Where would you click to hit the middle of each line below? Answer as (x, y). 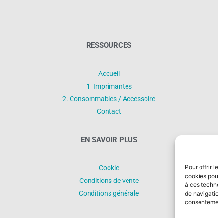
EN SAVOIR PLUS (109, 139)
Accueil (109, 73)
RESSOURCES (109, 45)
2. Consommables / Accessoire (109, 99)
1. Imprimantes (109, 86)
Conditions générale (109, 193)
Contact (109, 111)
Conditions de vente (109, 180)
